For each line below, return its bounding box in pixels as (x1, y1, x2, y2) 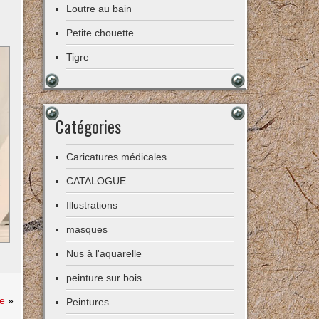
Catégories (56, 115, 122, 139)
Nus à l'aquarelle (66, 248, 142, 259)
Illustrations (66, 199, 118, 211)
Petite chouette (66, 27, 135, 38)
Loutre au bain (66, 3, 132, 14)
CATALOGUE (66, 175, 127, 187)
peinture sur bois (66, 272, 142, 283)
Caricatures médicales (66, 151, 167, 162)
